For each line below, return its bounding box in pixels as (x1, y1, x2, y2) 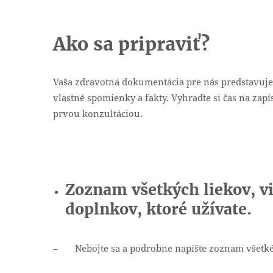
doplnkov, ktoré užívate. (65, 199, 252, 219)
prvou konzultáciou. (53, 107, 143, 120)
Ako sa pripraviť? (53, 32, 210, 56)
